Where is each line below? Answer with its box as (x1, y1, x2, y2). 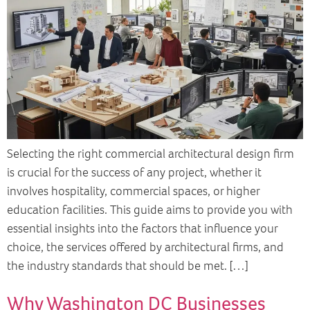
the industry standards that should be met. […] (7, 257, 248, 274)
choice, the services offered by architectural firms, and (7, 238, 284, 255)
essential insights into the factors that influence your (7, 219, 277, 237)
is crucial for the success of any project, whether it (7, 163, 262, 181)
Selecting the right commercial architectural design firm (7, 145, 294, 162)
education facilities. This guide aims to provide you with (7, 201, 293, 218)
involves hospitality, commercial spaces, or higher (7, 182, 259, 199)
